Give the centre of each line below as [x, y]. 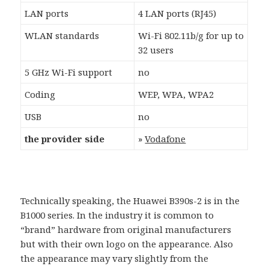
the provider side [65, 139]
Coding [40, 95]
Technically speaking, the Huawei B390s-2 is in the [130, 201]
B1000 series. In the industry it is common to [117, 215]
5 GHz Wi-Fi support [69, 72]
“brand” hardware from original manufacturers [126, 230]
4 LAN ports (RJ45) [177, 14]
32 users [156, 50]
